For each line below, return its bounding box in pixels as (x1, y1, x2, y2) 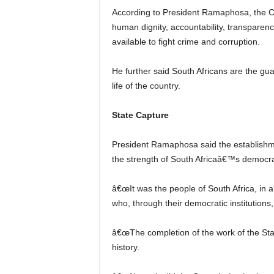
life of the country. (111, 81, 180, 91)
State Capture (111, 110, 169, 120)
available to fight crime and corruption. (111, 37, 260, 46)
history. (111, 242, 139, 252)
